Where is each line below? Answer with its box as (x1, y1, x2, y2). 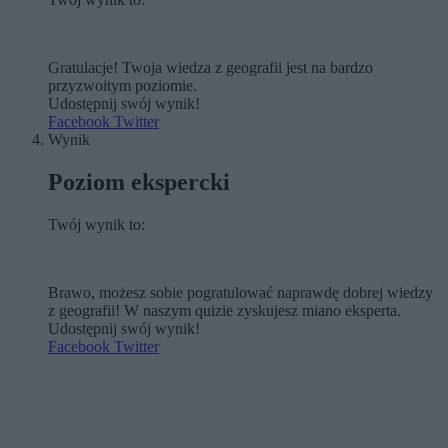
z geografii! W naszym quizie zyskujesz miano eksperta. (48, 302, 401, 320)
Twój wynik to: (48, 216, 145, 234)
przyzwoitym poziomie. (48, 77, 197, 95)
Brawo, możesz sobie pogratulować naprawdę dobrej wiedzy (48, 284, 433, 302)
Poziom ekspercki (48, 169, 230, 196)
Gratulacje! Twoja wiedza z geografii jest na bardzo (48, 59, 373, 77)
